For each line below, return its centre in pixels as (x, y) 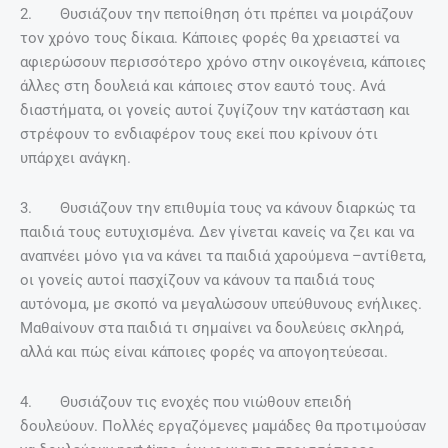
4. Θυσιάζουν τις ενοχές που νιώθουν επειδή (186, 401)
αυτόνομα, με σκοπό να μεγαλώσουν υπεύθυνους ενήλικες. (221, 303)
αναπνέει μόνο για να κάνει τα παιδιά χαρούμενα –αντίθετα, (223, 255)
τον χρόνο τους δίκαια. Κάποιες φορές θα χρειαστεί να (209, 38)
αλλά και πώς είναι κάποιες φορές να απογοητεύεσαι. (204, 351)
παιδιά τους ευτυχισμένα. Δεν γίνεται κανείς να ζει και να (217, 231)
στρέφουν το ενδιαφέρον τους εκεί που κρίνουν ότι (199, 134)
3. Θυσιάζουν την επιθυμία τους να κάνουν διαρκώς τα (217, 207)
